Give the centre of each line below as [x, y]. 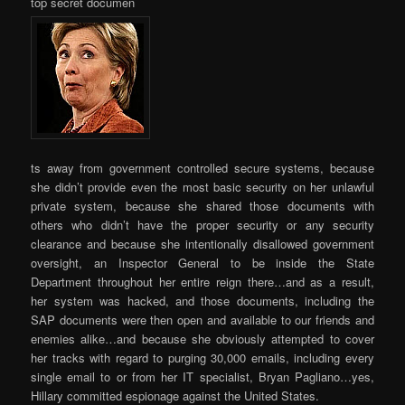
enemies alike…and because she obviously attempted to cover [202, 338]
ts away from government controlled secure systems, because [202, 167]
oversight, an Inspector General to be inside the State [202, 262]
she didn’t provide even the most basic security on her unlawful [202, 186]
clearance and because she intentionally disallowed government [202, 243]
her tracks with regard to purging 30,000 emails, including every [202, 357]
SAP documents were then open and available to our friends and [202, 319]
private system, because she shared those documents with [202, 205]
